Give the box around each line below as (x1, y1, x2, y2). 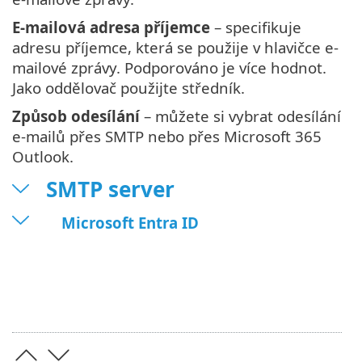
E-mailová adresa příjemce (12, 17, 210, 38)
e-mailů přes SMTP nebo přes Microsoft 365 (12, 126, 322, 147)
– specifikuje (210, 17, 301, 38)
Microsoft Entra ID (61, 213, 199, 234)
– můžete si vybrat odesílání (140, 106, 341, 127)
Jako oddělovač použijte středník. (12, 78, 245, 99)
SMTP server (46, 175, 175, 204)
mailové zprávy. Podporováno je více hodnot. (12, 57, 326, 78)
